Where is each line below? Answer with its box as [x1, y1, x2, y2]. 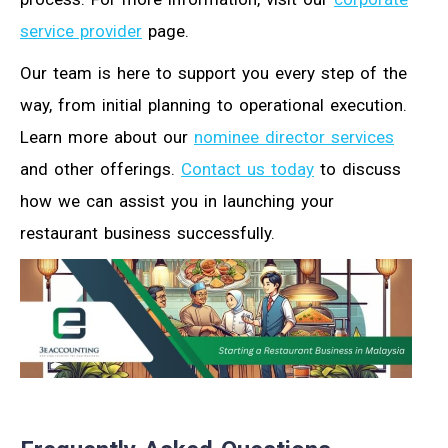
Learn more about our [20, 126, 194, 147]
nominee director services [194, 126, 394, 147]
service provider [20, 20, 142, 41]
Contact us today [181, 158, 314, 179]
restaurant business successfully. [20, 222, 275, 243]
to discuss [314, 158, 401, 179]
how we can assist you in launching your [20, 190, 334, 211]
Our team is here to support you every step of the [20, 62, 407, 83]
